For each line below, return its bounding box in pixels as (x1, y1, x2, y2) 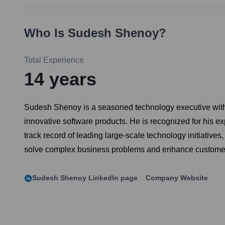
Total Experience (24, 56, 84, 65)
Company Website (146, 174, 208, 182)
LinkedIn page (86, 174, 138, 182)
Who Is (24, 26, 68, 40)
